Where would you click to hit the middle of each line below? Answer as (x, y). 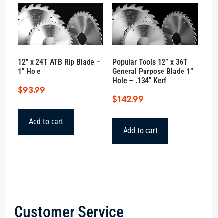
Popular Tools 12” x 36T (150, 62)
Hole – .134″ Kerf (140, 81)
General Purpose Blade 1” (153, 72)
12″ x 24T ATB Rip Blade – (59, 62)
